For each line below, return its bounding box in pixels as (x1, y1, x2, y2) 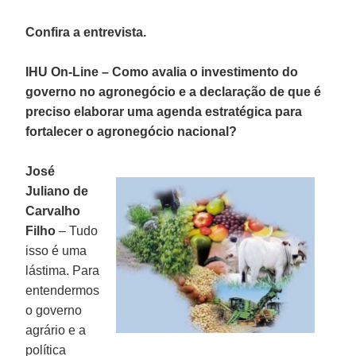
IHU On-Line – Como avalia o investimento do (25, 64, 299, 79)
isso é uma (25, 243, 87, 257)
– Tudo (59, 223, 99, 238)
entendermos (25, 283, 100, 297)
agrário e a (25, 323, 87, 337)
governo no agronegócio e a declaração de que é (25, 84, 322, 99)
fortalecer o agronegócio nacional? (25, 124, 238, 138)
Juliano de (25, 184, 89, 198)
